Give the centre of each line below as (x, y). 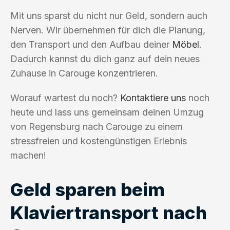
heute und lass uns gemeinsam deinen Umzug (107, 112)
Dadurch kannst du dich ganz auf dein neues (105, 59)
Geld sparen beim (88, 189)
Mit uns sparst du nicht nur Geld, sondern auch (109, 15)
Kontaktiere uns (153, 98)
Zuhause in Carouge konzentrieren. (84, 73)
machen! (28, 155)
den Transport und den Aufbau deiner (91, 44)
